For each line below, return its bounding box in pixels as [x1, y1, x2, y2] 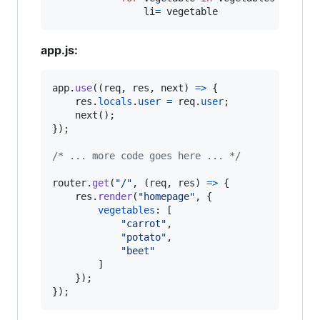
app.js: [41, 43, 78, 58]
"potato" [121, 231, 166, 244]
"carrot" [121, 218, 166, 230]
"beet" [121, 245, 155, 257]
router [52, 177, 86, 189]
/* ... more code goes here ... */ [52, 150, 241, 162]
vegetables [98, 204, 155, 216]
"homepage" [138, 191, 195, 203]
